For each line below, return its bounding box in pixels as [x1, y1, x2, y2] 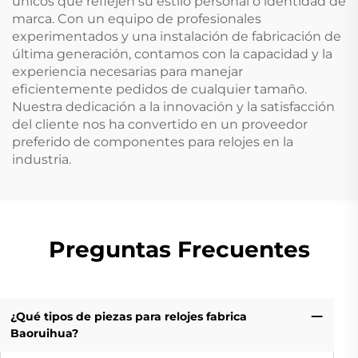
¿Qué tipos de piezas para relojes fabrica [10, 308, 247, 324]
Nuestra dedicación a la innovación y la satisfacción [12, 98, 335, 114]
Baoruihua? [10, 325, 78, 340]
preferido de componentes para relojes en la [12, 133, 293, 149]
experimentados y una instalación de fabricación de [12, 28, 341, 44]
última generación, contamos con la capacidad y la [12, 46, 332, 62]
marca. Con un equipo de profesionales [12, 10, 261, 26]
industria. [12, 151, 71, 167]
